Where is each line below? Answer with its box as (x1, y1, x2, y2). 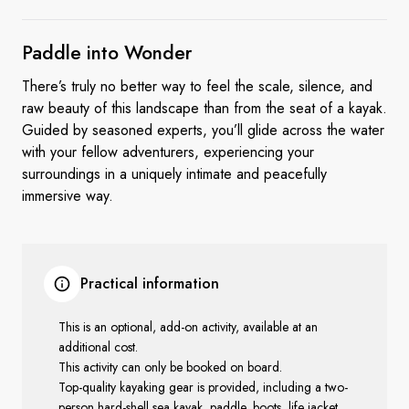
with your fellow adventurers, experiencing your (22, 142, 314, 163)
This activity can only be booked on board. (58, 358, 282, 376)
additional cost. (58, 338, 138, 356)
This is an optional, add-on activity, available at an (58, 318, 318, 336)
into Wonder (87, 39, 192, 67)
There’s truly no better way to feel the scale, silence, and (22, 76, 372, 97)
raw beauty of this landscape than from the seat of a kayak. (22, 98, 387, 119)
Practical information (80, 273, 219, 294)
